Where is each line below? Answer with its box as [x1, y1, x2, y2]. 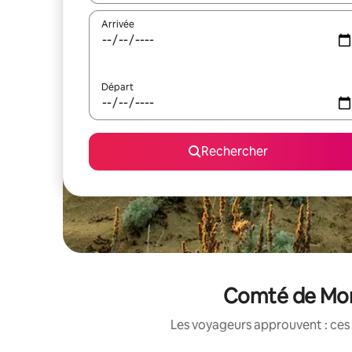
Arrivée [101, 18, 134, 31]
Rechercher [200, 143, 268, 159]
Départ [101, 81, 134, 93]
